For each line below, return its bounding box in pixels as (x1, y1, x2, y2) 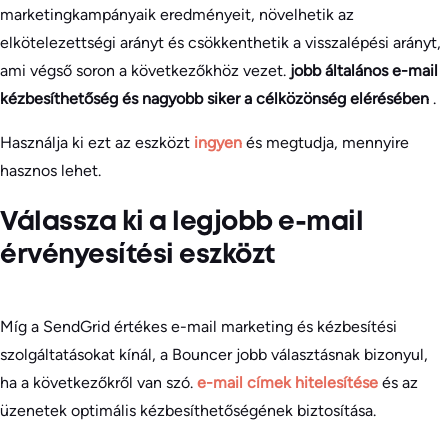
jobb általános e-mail (290, 60, 438, 80)
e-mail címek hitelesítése (197, 372, 382, 392)
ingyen (194, 132, 246, 152)
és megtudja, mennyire (246, 132, 409, 152)
